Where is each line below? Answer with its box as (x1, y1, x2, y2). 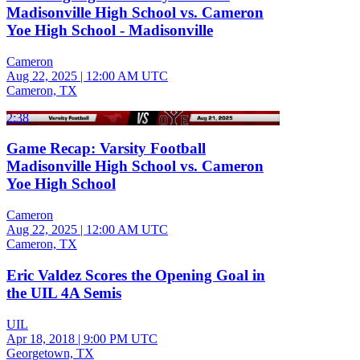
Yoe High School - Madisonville (6, 21, 213, 39)
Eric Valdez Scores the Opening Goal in (6, 266, 265, 284)
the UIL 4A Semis (6, 284, 121, 301)
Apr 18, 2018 (6, 331, 75, 346)
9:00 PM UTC (84, 331, 157, 346)
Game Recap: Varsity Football (6, 140, 206, 157)
